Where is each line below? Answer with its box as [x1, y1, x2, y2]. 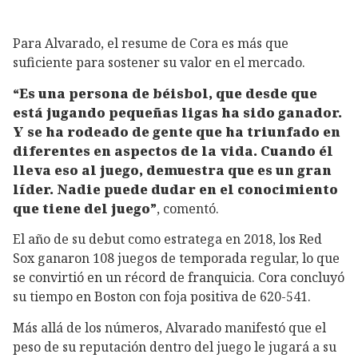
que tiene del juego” [13, 199, 157, 217]
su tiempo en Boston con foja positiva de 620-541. [13, 288, 311, 306]
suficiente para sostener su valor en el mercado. [13, 53, 305, 71]
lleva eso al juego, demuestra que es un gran [13, 161, 332, 179]
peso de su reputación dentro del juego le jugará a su [13, 338, 336, 356]
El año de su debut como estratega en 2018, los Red [13, 230, 322, 249]
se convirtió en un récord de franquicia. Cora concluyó [13, 268, 344, 287]
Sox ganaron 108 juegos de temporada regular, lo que [13, 249, 340, 268]
